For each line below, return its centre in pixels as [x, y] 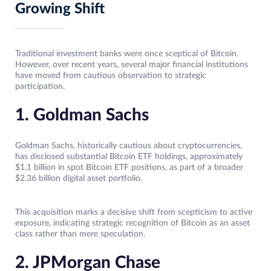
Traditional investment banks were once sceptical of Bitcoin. [127, 54]
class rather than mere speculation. [80, 234]
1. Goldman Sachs [82, 115]
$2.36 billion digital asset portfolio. [79, 179]
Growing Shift [60, 9]
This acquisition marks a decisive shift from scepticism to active [134, 213]
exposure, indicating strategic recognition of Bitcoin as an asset [132, 224]
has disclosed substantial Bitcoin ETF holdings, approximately [129, 157]
